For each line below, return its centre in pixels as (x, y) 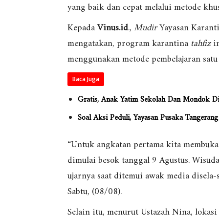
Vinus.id (113, 28)
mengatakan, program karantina (129, 44)
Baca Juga (86, 79)
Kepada (82, 28)
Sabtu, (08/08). (95, 192)
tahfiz (201, 44)
